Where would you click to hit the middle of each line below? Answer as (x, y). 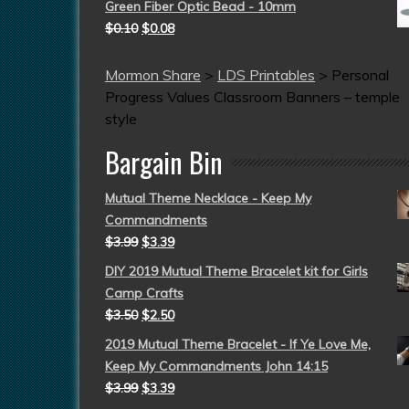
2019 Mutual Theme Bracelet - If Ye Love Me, (238, 344)
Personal (360, 75)
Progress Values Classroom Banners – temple (252, 97)
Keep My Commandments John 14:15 (216, 366)
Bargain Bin (164, 162)
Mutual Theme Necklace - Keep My (208, 198)
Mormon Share (153, 75)
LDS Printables (266, 75)
